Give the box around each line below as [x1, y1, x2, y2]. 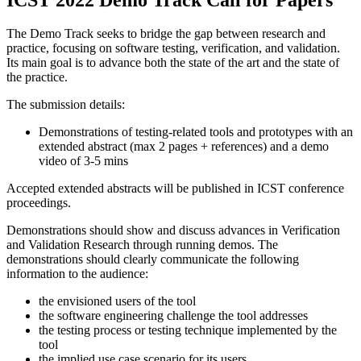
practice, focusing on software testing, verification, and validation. [6, 41, 340, 56]
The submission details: [6, 98, 125, 112]
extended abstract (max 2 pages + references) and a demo [39, 139, 329, 154]
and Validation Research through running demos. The [6, 238, 278, 252]
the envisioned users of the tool [39, 294, 196, 309]
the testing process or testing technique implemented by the [39, 323, 337, 338]
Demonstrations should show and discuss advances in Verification [6, 223, 340, 238]
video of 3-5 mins [39, 154, 128, 168]
